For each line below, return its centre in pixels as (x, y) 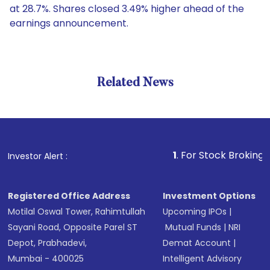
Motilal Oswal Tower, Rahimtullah (77, 212)
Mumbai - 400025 (46, 259)
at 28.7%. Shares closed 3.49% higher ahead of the (127, 9)
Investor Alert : (38, 156)
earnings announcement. (69, 23)
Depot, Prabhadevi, (48, 243)
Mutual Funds (193, 227)
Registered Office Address (69, 196)
